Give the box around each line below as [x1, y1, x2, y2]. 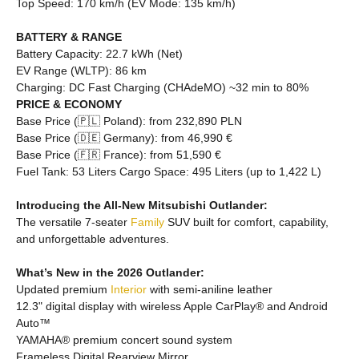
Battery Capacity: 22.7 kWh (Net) [16, 47, 183, 60]
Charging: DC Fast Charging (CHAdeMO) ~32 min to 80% [16, 81, 309, 94]
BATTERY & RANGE [16, 30, 122, 43]
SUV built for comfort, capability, [164, 216, 329, 228]
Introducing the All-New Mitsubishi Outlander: [16, 199, 268, 212]
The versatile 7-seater [16, 216, 131, 228]
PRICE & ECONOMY [16, 98, 122, 111]
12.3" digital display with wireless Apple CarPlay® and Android [16, 300, 328, 313]
